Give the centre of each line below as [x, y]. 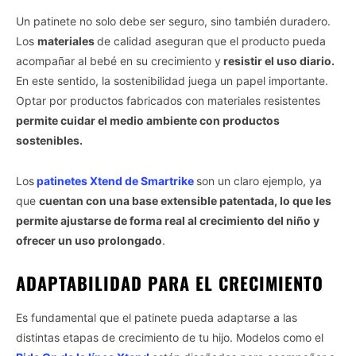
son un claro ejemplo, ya [259, 180]
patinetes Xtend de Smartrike [115, 180]
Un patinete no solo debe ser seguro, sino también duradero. [173, 21]
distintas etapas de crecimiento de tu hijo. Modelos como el [170, 337]
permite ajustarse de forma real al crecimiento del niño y [168, 220]
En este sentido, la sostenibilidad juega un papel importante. [172, 80]
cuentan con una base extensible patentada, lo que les [185, 200]
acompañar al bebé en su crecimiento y [118, 60]
